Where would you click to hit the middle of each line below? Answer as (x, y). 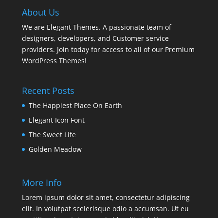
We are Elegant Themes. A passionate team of (96, 27)
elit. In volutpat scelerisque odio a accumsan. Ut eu (105, 209)
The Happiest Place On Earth (75, 106)
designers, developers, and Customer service (95, 38)
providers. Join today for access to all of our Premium (108, 49)
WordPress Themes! (54, 60)
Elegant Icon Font (56, 120)
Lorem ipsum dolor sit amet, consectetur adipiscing (106, 198)
